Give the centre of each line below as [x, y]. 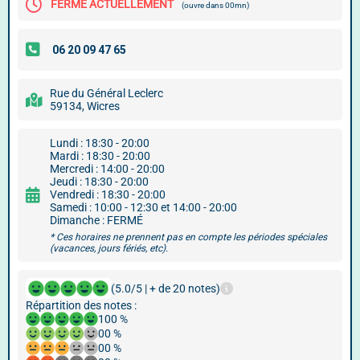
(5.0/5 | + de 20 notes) [166, 288]
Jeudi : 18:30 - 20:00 [99, 182]
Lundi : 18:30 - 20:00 [100, 143]
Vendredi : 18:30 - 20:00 [108, 194]
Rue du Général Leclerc [106, 93]
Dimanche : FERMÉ [96, 220]
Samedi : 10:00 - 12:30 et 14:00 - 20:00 [143, 207]
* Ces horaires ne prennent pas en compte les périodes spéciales [188, 237]
